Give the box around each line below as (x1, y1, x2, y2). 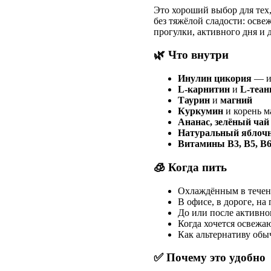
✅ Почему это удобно (154, 251, 266, 264)
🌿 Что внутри (154, 48, 229, 62)
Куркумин (178, 106, 223, 117)
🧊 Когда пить (154, 160, 227, 174)
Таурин (178, 95, 210, 106)
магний (220, 95, 252, 106)
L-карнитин (178, 84, 230, 95)
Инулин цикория (178, 73, 252, 84)
